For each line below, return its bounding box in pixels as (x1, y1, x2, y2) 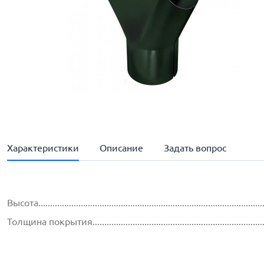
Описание (100, 143, 143, 153)
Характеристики (7, 143, 79, 153)
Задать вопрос (164, 143, 226, 153)
